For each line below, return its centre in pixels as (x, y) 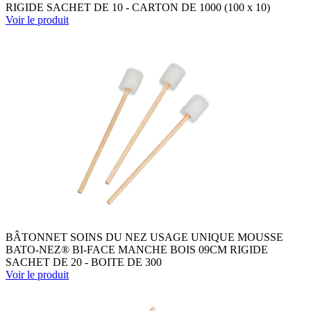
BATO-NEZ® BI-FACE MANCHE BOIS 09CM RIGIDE (137, 249)
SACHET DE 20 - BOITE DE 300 (84, 262)
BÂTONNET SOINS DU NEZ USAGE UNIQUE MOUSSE (144, 237)
